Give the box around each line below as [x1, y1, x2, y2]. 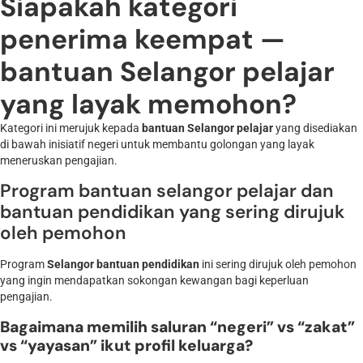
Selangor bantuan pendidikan [47, 258, 199, 272]
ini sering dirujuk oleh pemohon [199, 258, 357, 272]
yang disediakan [273, 121, 357, 135]
